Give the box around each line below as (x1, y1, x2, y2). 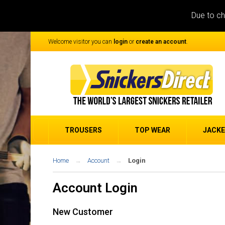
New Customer (53, 206, 113, 217)
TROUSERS (65, 126, 102, 134)
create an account (136, 38, 186, 45)
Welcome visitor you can (48, 38, 114, 45)
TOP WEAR (135, 126, 170, 134)
